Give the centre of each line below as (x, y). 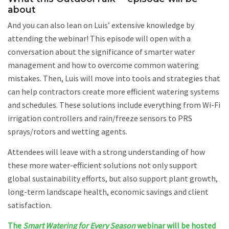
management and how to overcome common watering (103, 65)
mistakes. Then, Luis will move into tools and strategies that (114, 78)
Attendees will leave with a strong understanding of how (106, 152)
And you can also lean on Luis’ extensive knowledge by (101, 25)
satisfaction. (31, 205)
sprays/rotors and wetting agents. (68, 131)
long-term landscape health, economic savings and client (108, 191)
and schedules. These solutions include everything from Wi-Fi (114, 105)
